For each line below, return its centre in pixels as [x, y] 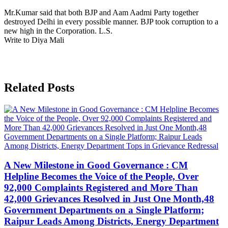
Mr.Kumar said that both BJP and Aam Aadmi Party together [101, 12]
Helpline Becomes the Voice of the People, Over [101, 177]
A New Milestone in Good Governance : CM [96, 165]
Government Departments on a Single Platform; [104, 210]
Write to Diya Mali [34, 40]
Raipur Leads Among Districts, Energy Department [111, 221]
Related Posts [39, 87]
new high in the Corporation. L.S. [58, 31]
